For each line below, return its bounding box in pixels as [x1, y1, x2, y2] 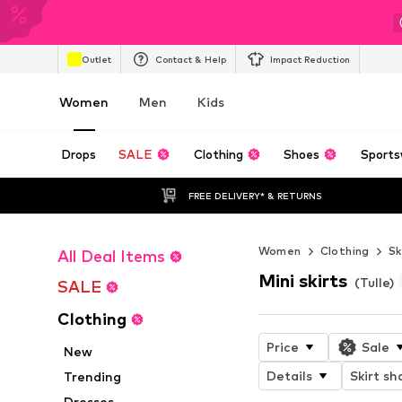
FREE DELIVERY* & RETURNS [188, 189, 322, 201]
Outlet [82, 53, 111, 65]
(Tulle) [354, 274, 394, 290]
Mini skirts [258, 269, 347, 292]
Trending [64, 369, 122, 384]
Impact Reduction [270, 53, 350, 65]
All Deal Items [57, 247, 165, 266]
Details [266, 367, 312, 383]
